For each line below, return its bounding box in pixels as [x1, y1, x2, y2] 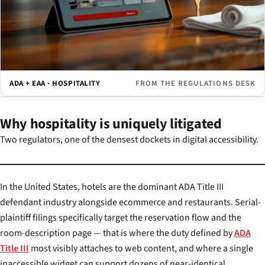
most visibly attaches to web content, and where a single [29, 242, 253, 256]
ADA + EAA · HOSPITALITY [9, 78, 101, 89]
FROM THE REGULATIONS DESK [135, 78, 256, 89]
